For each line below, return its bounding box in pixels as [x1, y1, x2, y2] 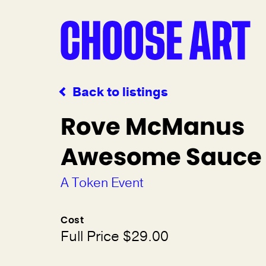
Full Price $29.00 [61, 227, 169, 246]
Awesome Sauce [61, 140, 262, 173]
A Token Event [61, 174, 143, 192]
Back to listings [72, 84, 168, 100]
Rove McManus [61, 110, 245, 143]
